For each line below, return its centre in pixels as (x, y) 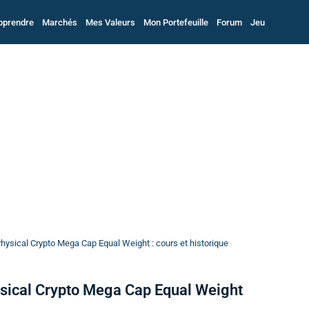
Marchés (59, 22)
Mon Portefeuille (176, 22)
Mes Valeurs (110, 22)
